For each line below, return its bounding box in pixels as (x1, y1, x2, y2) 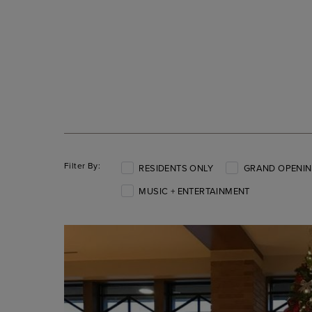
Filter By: (64, 159, 100, 171)
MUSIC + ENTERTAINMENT (139, 185, 250, 197)
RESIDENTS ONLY (139, 162, 213, 174)
